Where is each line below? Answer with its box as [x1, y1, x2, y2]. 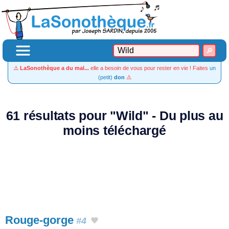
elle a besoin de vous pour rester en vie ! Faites [89, 65, 210, 71]
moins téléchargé [63, 124, 166, 138]
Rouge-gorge [5, 214, 74, 226]
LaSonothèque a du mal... [20, 65, 89, 71]
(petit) [98, 74, 114, 80]
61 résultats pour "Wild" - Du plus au [6, 109, 223, 123]
